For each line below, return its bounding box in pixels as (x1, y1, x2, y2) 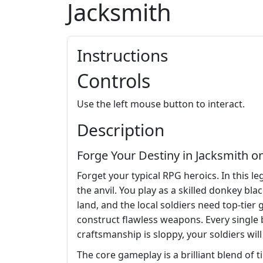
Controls (77, 68, 150, 94)
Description (77, 119, 164, 141)
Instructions (77, 44, 168, 67)
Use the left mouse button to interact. (77, 97, 245, 111)
